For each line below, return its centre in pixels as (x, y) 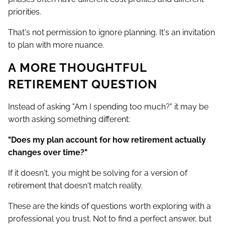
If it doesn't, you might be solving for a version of (98, 173)
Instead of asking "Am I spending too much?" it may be (108, 107)
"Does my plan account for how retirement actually (107, 140)
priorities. (25, 12)
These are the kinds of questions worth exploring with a (109, 206)
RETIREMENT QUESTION (83, 84)
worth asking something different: (69, 120)
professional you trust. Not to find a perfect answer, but (110, 219)
